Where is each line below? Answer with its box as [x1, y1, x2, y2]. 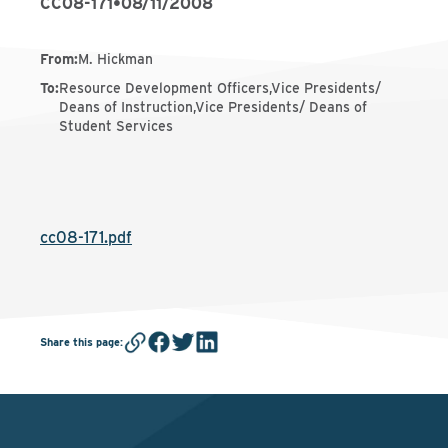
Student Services [59, 118, 173, 134]
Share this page [40, 334, 120, 349]
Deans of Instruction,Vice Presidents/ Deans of [59, 99, 367, 115]
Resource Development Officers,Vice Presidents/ [59, 80, 381, 96]
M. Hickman [78, 51, 153, 67]
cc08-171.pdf [40, 228, 132, 247]
